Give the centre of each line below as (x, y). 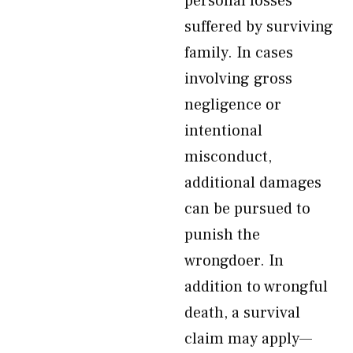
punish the (222, 235)
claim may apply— (248, 339)
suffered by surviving (259, 27)
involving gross (238, 79)
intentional (223, 131)
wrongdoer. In (234, 261)
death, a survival (242, 313)
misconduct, (228, 157)
